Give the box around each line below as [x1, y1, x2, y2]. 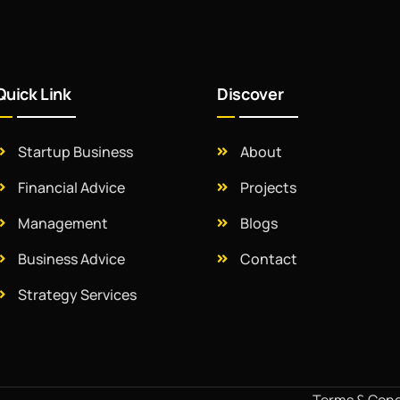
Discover [217, 83, 284, 104]
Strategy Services [17, 285, 137, 304]
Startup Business [17, 142, 133, 162]
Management [17, 213, 108, 233]
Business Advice [17, 249, 125, 269]
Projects [239, 178, 296, 197]
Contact [239, 249, 297, 269]
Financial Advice [17, 178, 125, 197]
